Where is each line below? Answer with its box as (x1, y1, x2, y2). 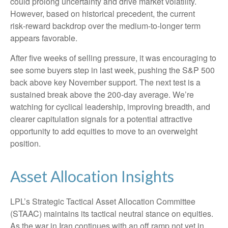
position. (10, 137, 41, 149)
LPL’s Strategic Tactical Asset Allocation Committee (10, 195, 195, 207)
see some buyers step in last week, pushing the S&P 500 (10, 64, 215, 76)
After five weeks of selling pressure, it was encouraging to (10, 51, 216, 64)
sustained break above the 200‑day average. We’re (10, 88, 194, 100)
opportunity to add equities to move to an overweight (10, 125, 197, 137)
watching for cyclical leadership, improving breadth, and (10, 100, 210, 112)
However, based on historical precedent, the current (10, 7, 195, 19)
